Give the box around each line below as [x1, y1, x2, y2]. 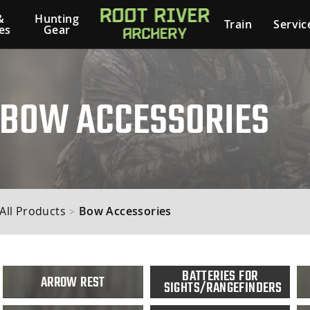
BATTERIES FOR [182, 268, 258, 284]
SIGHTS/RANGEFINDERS [163, 280, 282, 295]
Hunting [35, 11, 79, 26]
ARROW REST [40, 274, 105, 289]
